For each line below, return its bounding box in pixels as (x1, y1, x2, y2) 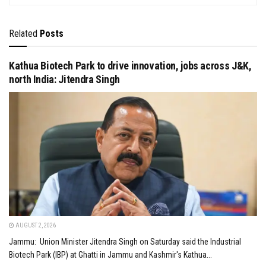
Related (9, 28, 37, 40)
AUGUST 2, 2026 (14, 222, 56, 229)
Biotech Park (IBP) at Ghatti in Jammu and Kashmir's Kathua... (9, 250, 212, 260)
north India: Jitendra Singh (9, 73, 120, 86)
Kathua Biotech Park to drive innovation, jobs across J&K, (9, 59, 252, 72)
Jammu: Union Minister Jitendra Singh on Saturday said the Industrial (9, 237, 241, 247)
